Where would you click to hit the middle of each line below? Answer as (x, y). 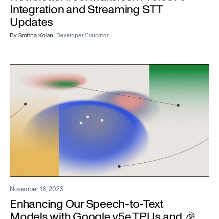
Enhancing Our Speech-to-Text (87, 204)
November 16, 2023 (36, 189)
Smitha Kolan (36, 35)
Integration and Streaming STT (87, 9)
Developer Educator (82, 35)
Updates (32, 22)
